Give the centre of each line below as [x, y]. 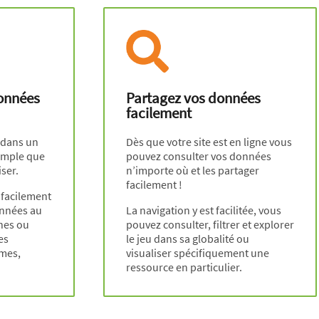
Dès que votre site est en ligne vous [209, 141]
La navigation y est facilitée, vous [204, 210]
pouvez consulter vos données [199, 156]
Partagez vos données [194, 98]
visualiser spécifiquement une [198, 252]
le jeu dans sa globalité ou [188, 238]
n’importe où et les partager [193, 170]
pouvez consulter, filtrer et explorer [210, 224]
